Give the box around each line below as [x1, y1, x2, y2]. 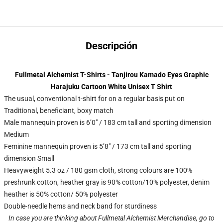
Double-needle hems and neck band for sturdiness [4, 202, 157, 210]
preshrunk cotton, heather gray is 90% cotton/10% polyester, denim [4, 178, 210, 186]
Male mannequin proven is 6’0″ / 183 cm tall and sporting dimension [4, 118, 212, 126]
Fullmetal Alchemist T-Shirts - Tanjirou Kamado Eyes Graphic [14, 71, 209, 79]
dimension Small [4, 154, 54, 162]
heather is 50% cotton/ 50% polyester [4, 190, 118, 198]
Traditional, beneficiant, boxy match [4, 107, 113, 114]
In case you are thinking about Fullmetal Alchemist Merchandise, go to [8, 214, 215, 222]
